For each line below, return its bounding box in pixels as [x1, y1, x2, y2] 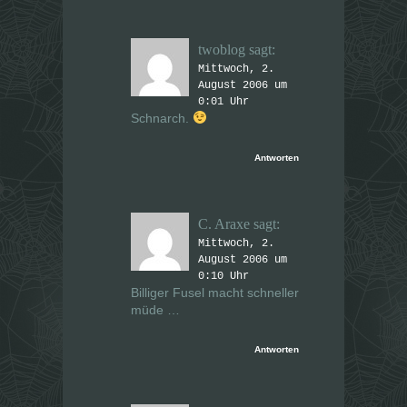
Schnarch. [131, 111, 193, 126]
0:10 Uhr [198, 270, 249, 283]
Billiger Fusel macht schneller [131, 285, 299, 301]
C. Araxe [198, 216, 250, 233]
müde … [131, 303, 180, 318]
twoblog [198, 42, 245, 58]
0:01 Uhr [198, 95, 249, 109]
